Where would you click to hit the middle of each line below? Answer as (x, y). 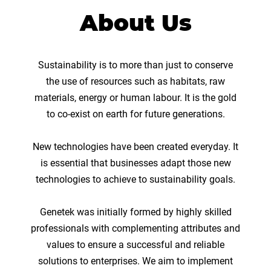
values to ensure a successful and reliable (135, 245)
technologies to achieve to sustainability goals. (135, 179)
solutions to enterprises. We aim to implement (135, 261)
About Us (135, 22)
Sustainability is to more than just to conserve (135, 65)
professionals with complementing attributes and (135, 228)
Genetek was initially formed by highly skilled (135, 212)
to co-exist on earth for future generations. (135, 114)
